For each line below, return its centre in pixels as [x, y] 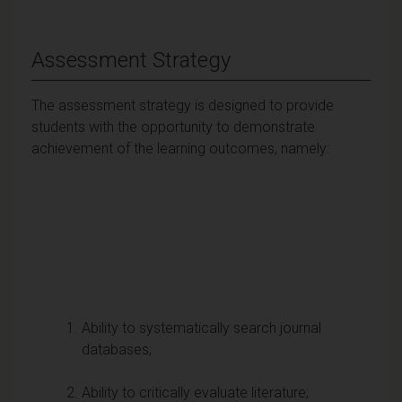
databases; [117, 349]
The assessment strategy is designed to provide [183, 105]
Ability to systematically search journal [201, 328]
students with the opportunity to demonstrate [173, 127]
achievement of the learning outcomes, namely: [180, 148]
